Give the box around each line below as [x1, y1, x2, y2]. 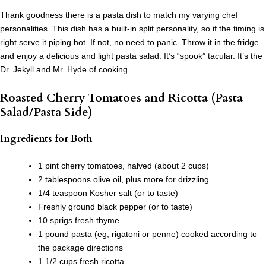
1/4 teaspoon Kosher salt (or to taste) [38, 188, 178, 198]
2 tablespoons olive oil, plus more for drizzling [38, 175, 209, 185]
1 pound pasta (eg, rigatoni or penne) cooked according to [38, 229, 257, 239]
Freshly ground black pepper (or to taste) [38, 202, 192, 212]
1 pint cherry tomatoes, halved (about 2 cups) [38, 161, 209, 171]
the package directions [38, 243, 123, 253]
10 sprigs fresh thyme [38, 216, 119, 226]
